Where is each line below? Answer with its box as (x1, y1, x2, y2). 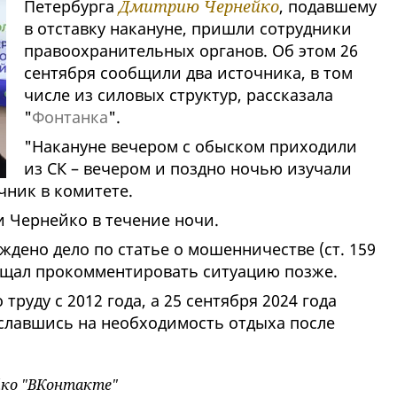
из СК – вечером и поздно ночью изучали (23, 158, 352, 180)
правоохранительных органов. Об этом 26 (23, 40, 358, 62)
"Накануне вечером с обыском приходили (23, 136, 357, 158)
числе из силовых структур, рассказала (23, 84, 333, 106)
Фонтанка (31, 106, 108, 128)
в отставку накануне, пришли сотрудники (23, 18, 352, 40)
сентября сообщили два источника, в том (23, 62, 353, 84)
